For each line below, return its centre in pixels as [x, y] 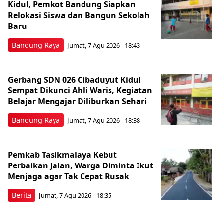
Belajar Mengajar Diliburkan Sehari [77, 101]
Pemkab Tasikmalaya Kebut [62, 154]
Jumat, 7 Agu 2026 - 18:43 [104, 45]
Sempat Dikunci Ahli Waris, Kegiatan [80, 90]
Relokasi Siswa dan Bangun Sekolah [79, 15]
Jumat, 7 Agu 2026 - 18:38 [104, 121]
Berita [22, 195]
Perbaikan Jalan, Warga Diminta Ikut [81, 165]
